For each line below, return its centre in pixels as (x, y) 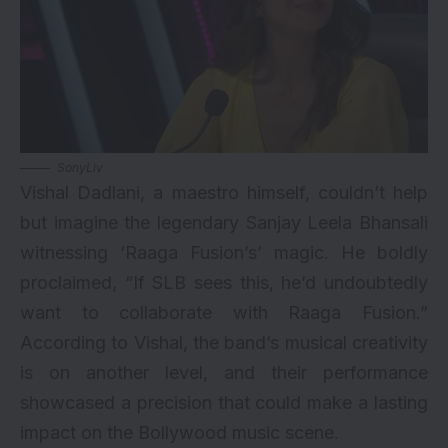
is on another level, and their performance (224, 372)
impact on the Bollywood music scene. (179, 432)
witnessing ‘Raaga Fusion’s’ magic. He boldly (224, 252)
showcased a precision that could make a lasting (224, 402)
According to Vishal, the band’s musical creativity (224, 342)
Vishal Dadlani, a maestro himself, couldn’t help (224, 192)
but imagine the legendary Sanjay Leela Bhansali (224, 222)
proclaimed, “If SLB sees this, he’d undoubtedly (224, 282)
